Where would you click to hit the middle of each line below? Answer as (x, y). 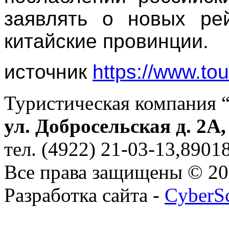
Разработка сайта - (84, 195)
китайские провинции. (106, 41)
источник (48, 72)
